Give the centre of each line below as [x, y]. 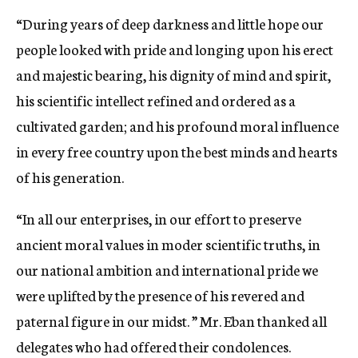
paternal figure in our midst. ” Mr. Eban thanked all [171, 320]
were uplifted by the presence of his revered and [160, 295]
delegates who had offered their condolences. [153, 346]
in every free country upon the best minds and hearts [177, 151]
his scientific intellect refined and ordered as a [156, 100]
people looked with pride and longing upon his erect [175, 49]
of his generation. [70, 177]
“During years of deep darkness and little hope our [170, 23]
